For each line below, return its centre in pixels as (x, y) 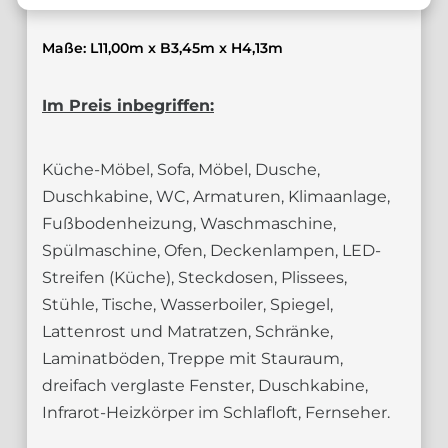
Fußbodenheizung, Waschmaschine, (189, 223)
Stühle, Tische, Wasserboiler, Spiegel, (187, 304)
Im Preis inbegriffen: (128, 105)
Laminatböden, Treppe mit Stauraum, (192, 358)
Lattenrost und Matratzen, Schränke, (187, 331)
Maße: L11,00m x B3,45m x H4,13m (162, 48)
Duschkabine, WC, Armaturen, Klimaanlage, (216, 196)
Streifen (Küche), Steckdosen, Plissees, (194, 277)
